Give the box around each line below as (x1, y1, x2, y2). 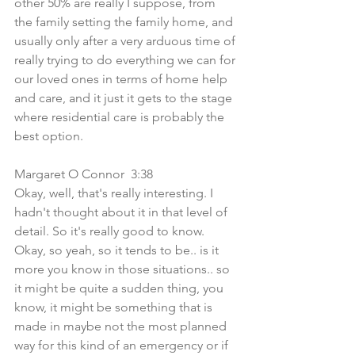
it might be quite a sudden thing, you (14, 281, 227, 296)
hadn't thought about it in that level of (14, 204, 231, 219)
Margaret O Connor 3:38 (14, 166, 159, 181)
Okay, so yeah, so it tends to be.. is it (14, 242, 222, 258)
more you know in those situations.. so (14, 261, 233, 277)
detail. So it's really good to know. (14, 223, 208, 239)
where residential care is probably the (14, 109, 227, 124)
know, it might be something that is (14, 300, 216, 315)
